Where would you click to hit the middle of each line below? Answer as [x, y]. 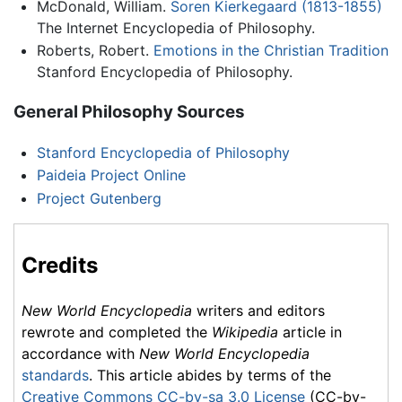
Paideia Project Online [111, 175]
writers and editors [258, 310]
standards [55, 375]
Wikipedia [245, 332]
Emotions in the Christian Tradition [271, 51]
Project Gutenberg [99, 198]
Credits [60, 265]
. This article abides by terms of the [210, 375]
